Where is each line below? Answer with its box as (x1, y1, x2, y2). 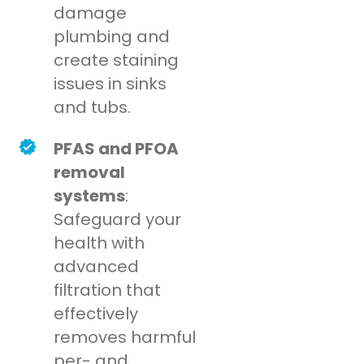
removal (54, 161, 126, 184)
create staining (54, 49, 180, 72)
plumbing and (54, 25, 171, 49)
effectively (54, 302, 139, 326)
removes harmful (54, 326, 197, 349)
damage (54, 2, 128, 25)
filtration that (54, 279, 162, 302)
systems (54, 184, 126, 208)
